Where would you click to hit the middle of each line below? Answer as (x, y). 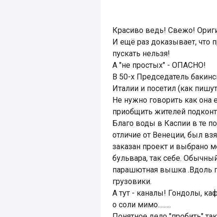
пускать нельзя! (141, 54)
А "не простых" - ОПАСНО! (159, 65)
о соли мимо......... (142, 205)
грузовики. (132, 181)
